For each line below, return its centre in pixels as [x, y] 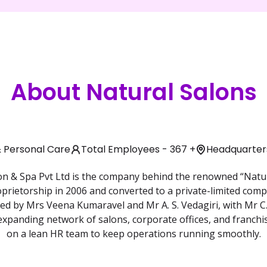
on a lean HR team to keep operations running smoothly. [133, 234]
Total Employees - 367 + [138, 150]
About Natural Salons [133, 92]
